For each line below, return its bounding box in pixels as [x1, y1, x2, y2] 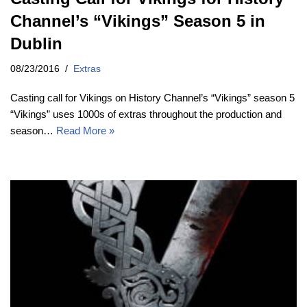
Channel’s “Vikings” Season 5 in [10, 11, 265, 30]
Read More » [56, 124, 114, 136]
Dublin [10, 34, 62, 53]
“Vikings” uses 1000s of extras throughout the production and [10, 108, 282, 120]
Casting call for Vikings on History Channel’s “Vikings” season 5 [10, 91, 295, 103]
